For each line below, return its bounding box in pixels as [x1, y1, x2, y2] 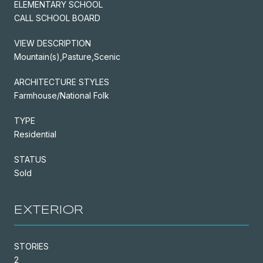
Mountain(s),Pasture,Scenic [14, 51, 120, 62]
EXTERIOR [14, 204, 83, 216]
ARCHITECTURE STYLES [14, 76, 109, 87]
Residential [14, 129, 56, 139]
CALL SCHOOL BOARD [14, 12, 100, 23]
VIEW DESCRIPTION [14, 38, 91, 48]
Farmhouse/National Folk [14, 90, 109, 100]
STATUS [14, 154, 46, 164]
